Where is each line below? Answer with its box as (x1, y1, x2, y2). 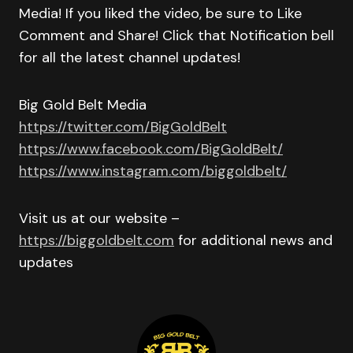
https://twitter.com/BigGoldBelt (19, 117, 227, 136)
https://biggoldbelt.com (19, 231, 174, 250)
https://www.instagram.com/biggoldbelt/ (19, 162, 287, 180)
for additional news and (174, 231, 333, 250)
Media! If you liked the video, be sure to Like (19, 4, 302, 23)
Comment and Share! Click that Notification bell (19, 26, 334, 45)
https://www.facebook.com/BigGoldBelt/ (19, 139, 283, 158)
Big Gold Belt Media (19, 95, 147, 114)
